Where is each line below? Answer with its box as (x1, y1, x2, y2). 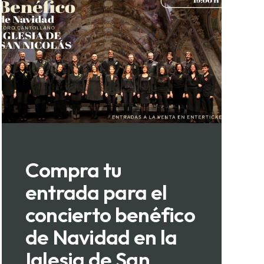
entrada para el (25, 179, 167, 206)
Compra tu (25, 157, 122, 183)
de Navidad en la (25, 224, 177, 250)
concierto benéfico (25, 202, 196, 228)
